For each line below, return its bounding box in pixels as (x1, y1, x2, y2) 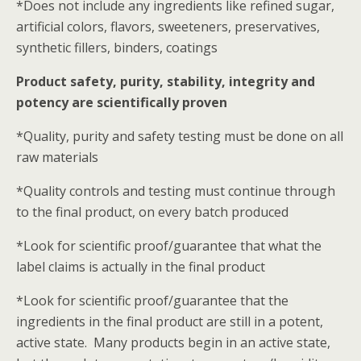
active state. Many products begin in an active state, (16, 334, 330, 351)
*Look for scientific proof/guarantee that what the (16, 237, 322, 255)
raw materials (16, 148, 98, 166)
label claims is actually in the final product (16, 258, 265, 276)
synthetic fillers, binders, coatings (16, 39, 218, 56)
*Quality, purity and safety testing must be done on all (16, 127, 343, 145)
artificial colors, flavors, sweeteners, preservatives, (16, 18, 320, 35)
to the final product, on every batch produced (16, 203, 288, 221)
